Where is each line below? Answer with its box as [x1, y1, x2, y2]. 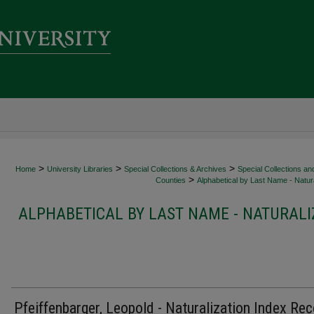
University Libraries [47, 165, 113, 173]
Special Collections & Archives [124, 165, 226, 173]
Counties [156, 176, 186, 184]
